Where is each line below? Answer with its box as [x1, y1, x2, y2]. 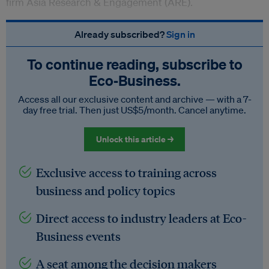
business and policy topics [36, 183, 175, 199]
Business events [36, 228, 121, 244]
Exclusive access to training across [36, 165, 217, 181]
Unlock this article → [95, 133, 174, 145]
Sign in [166, 28, 195, 41]
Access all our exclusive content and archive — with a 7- [17, 93, 252, 106]
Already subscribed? [74, 28, 166, 41]
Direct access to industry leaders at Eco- [36, 210, 246, 226]
